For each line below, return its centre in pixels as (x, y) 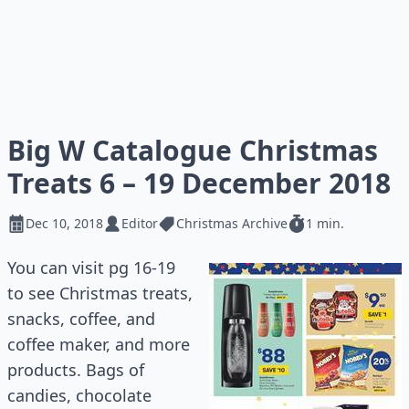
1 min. (325, 223)
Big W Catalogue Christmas (193, 150)
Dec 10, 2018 (64, 223)
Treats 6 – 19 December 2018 (199, 183)
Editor (140, 223)
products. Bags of (76, 370)
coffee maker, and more (99, 344)
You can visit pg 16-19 (91, 267)
